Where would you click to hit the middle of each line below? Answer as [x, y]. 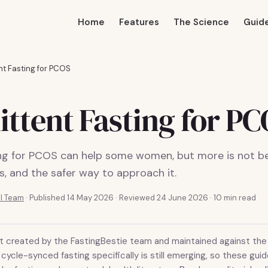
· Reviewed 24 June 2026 [162, 198]
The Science [201, 22]
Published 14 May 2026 [72, 198]
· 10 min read [233, 198]
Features [139, 22]
